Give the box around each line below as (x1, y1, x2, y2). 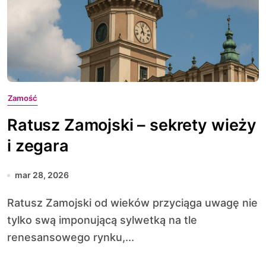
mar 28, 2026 (15, 170, 69, 180)
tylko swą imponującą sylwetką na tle (7, 214, 197, 226)
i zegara (7, 136, 69, 156)
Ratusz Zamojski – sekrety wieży (7, 115, 257, 135)
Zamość (8, 93, 37, 103)
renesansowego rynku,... (7, 231, 134, 243)
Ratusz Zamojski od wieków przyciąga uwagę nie (7, 197, 14, 209)
